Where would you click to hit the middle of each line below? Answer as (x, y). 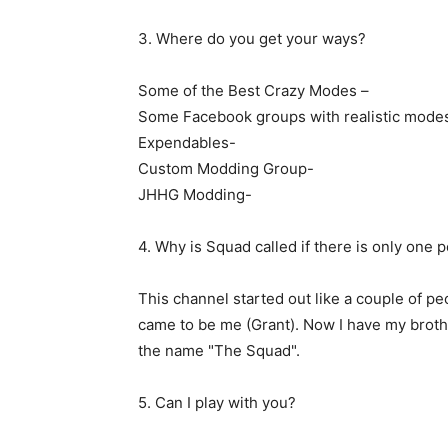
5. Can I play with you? (217, 402)
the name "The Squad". (219, 350)
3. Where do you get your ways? (252, 38)
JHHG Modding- (195, 194)
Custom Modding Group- (226, 168)
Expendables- (187, 142)
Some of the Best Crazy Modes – (253, 90)
